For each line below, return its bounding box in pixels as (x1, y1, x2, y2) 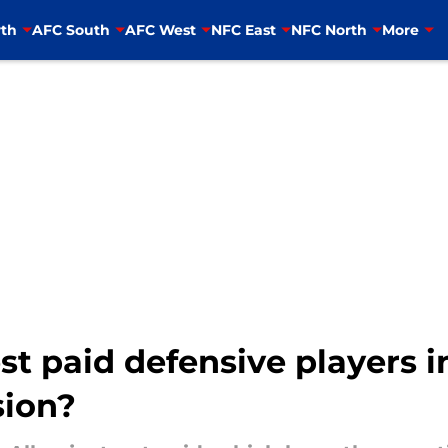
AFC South (31, 20, 110, 39)
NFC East (210, 20, 276, 39)
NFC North (290, 20, 367, 39)
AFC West (124, 20, 196, 39)
